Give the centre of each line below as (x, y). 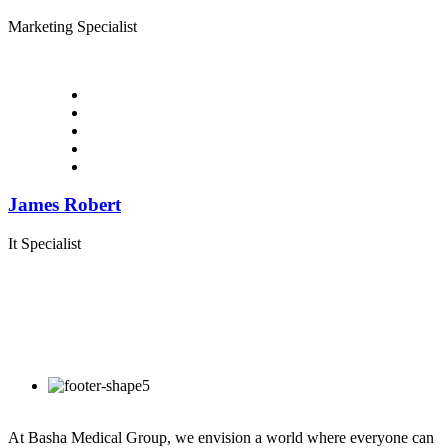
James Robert (64, 205)
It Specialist (44, 244)
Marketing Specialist (72, 26)
